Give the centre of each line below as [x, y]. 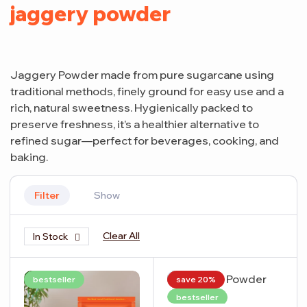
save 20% [196, 280]
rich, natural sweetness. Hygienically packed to [132, 108]
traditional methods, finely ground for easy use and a [147, 91]
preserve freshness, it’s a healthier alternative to [135, 124]
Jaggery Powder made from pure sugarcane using [142, 75]
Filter [47, 196]
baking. [29, 157]
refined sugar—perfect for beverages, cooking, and [145, 141]
